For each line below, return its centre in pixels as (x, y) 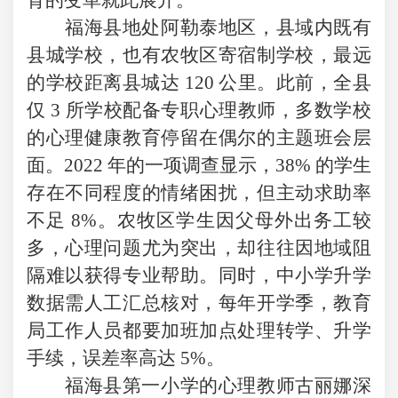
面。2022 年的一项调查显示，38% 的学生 (199, 165)
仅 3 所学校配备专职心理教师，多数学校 (199, 110)
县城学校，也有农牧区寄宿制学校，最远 (199, 55)
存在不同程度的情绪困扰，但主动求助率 (199, 192)
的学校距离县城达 (103, 82)
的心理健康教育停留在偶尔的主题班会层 (199, 137)
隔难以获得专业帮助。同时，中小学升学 (199, 275)
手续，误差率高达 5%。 (126, 358)
